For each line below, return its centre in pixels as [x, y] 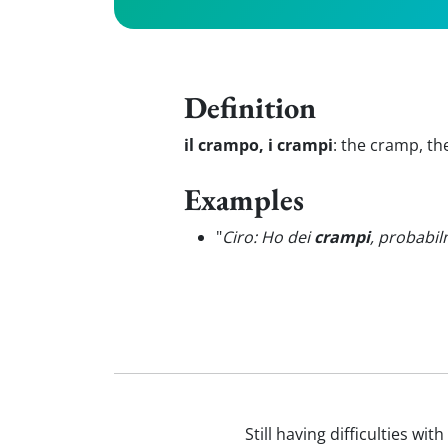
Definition [250, 107]
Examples [244, 199]
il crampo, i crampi [258, 145]
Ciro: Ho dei [268, 237]
